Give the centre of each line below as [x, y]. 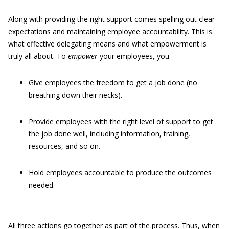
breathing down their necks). [75, 95]
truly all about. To [38, 56]
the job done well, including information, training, [109, 134]
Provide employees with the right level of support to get [121, 121]
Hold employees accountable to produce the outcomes [120, 173]
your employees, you [133, 56]
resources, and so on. [64, 146]
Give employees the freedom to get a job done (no [113, 83]
